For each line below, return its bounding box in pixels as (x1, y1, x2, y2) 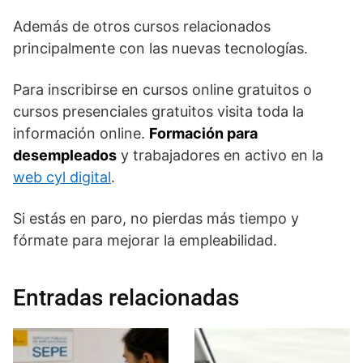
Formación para (149, 124, 258, 142)
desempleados (13, 146, 117, 164)
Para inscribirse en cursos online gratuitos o (13, 80, 312, 98)
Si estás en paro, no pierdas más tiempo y (13, 209, 299, 227)
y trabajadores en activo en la (117, 146, 323, 164)
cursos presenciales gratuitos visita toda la (13, 102, 304, 120)
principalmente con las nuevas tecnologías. (13, 39, 308, 57)
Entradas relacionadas (13, 284, 239, 311)
